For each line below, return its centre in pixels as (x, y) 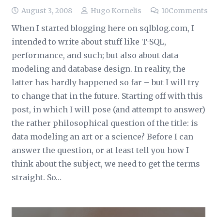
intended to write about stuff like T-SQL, (89, 42)
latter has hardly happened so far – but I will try (105, 82)
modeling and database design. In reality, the (99, 69)
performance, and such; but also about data (95, 55)
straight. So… (37, 177)
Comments (188, 11)
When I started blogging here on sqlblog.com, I (103, 28)
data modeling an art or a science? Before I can (102, 137)
